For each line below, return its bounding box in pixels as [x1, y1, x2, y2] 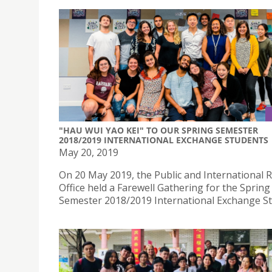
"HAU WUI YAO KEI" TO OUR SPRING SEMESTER [59, 124, 258, 137]
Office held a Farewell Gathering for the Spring [59, 181, 270, 195]
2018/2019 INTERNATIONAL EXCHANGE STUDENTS [59, 134, 268, 146]
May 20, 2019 [59, 146, 118, 160]
